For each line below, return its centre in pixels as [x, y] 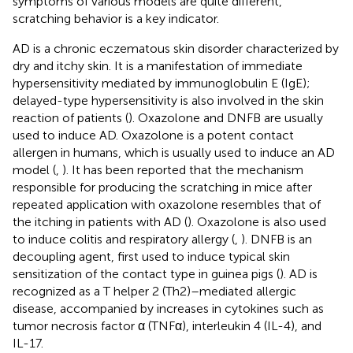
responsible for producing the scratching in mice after [162, 187]
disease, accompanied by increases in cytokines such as [168, 308]
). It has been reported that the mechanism [183, 169]
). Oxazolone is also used [257, 221]
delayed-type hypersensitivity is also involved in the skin [168, 100]
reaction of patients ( [71, 117]
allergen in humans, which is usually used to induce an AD [174, 152]
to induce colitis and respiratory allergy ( [124, 239]
